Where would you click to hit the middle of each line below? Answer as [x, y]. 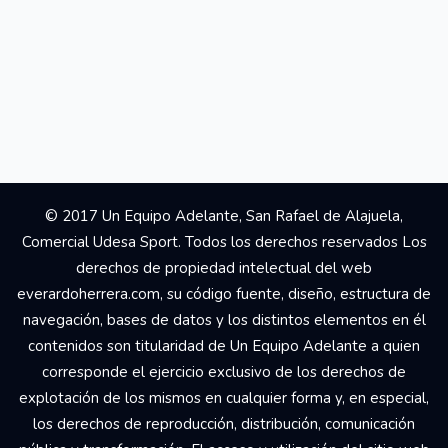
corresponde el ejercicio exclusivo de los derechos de [224, 371]
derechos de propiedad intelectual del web [224, 267]
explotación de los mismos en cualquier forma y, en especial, [224, 397]
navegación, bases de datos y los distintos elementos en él [224, 319]
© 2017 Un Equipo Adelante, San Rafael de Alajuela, [224, 215]
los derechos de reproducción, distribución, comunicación [224, 423]
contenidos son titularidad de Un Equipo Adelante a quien [224, 345]
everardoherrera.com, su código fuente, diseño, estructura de [224, 293]
